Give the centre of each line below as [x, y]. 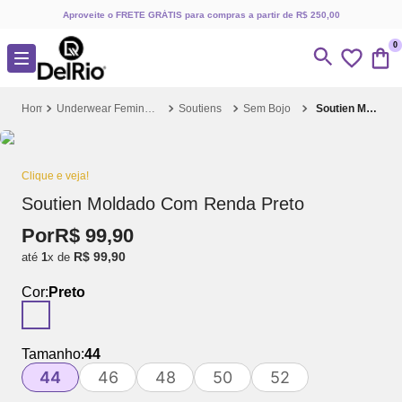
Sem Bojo [267, 109]
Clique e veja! [55, 176]
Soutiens [200, 109]
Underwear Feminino [149, 109]
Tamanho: [53, 354]
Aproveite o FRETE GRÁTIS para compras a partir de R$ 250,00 [201, 14]
